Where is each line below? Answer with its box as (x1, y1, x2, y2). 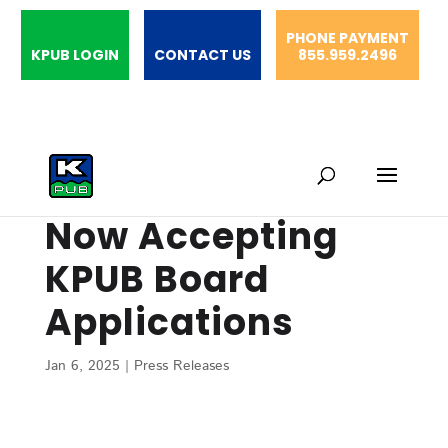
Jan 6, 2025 (44, 356, 120, 376)
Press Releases (133, 356, 229, 376)
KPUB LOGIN (30, 45, 119, 65)
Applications (44, 297, 294, 348)
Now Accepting (44, 211, 338, 262)
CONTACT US (153, 45, 251, 65)
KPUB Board (44, 254, 269, 305)
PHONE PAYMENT (285, 28, 409, 48)
